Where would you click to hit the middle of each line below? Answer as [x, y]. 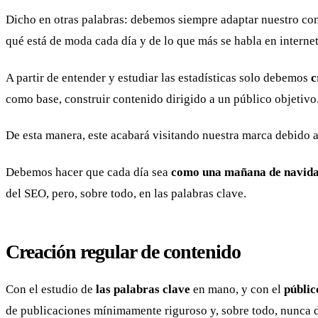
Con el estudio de [51, 290]
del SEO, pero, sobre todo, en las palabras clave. [126, 193]
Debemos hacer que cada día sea [88, 172]
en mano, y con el [237, 290]
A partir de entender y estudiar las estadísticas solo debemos [158, 77]
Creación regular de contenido [123, 251]
